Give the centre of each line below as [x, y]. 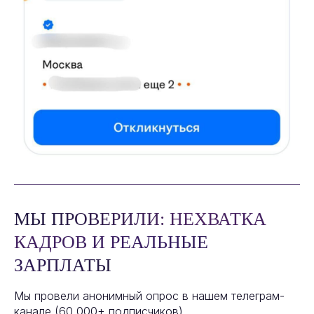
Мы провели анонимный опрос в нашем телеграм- [149, 296]
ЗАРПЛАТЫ [63, 266]
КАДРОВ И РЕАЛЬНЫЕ [111, 243]
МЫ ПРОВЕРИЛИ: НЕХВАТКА [140, 219]
